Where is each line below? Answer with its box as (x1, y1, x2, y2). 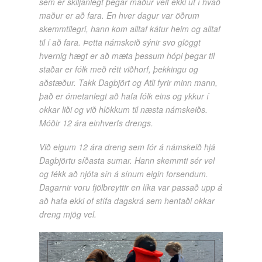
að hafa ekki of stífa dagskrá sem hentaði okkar (39, 195, 215, 207)
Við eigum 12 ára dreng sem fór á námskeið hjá (39, 141, 216, 153)
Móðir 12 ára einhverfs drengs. (39, 117, 154, 129)
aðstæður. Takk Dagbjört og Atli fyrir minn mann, (39, 77, 218, 89)
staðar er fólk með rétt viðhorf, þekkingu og (39, 63, 199, 75)
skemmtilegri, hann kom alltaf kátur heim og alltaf (39, 23, 221, 35)
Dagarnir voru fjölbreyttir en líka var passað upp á (39, 181, 223, 194)
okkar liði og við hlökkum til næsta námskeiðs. (39, 104, 208, 116)
